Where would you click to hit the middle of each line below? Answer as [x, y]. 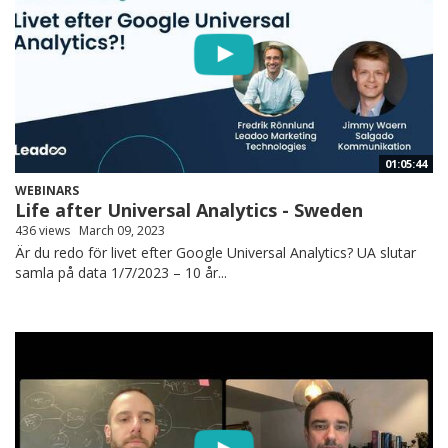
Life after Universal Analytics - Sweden [189, 210]
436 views [42, 231]
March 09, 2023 [122, 231]
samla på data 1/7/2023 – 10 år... [121, 273]
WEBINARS [47, 191]
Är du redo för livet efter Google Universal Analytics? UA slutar [215, 253]
